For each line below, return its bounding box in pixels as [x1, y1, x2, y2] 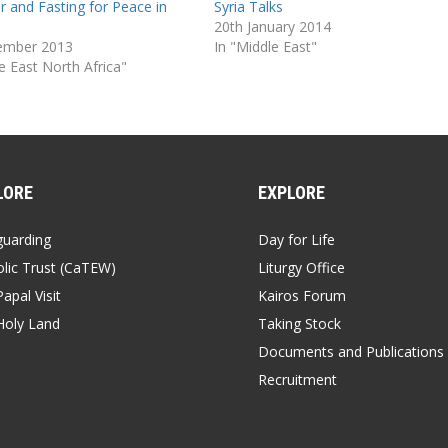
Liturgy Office [258, 257, 345, 277]
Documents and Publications [258, 341, 444, 361]
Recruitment [258, 369, 337, 389]
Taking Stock [258, 313, 341, 333]
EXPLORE [258, 181, 325, 203]
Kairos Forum [258, 285, 346, 305]
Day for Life [258, 229, 335, 249]
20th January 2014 [213, 16, 331, 36]
